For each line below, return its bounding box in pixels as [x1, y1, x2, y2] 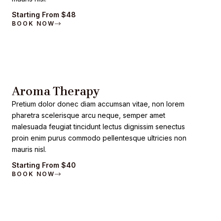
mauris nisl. [12, 145, 46, 153]
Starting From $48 [12, 10, 76, 19]
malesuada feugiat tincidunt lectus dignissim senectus [12, 122, 185, 131]
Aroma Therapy [12, 84, 100, 98]
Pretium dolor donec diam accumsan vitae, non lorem [12, 100, 184, 108]
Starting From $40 [12, 161, 76, 169]
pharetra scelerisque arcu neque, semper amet [12, 111, 165, 119]
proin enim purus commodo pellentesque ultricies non [12, 134, 186, 142]
